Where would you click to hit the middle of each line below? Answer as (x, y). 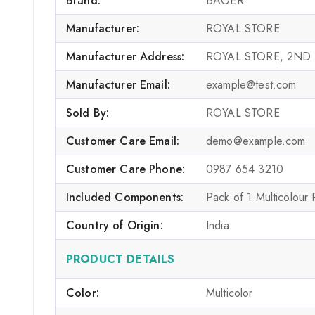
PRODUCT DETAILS (121, 259)
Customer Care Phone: (126, 169)
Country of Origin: (115, 225)
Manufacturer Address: (126, 56)
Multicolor (230, 292)
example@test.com (251, 84)
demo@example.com (256, 141)
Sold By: (88, 112)
